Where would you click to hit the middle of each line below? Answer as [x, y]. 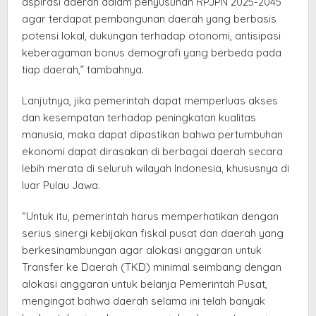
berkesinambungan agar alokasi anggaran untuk [142, 250]
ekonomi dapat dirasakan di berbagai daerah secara [152, 152]
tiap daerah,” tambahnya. [83, 70]
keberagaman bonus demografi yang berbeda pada [152, 53]
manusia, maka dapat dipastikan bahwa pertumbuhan [152, 135]
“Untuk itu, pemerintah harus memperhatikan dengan [150, 217]
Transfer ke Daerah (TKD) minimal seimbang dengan [152, 267]
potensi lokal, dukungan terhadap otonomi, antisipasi [151, 36]
